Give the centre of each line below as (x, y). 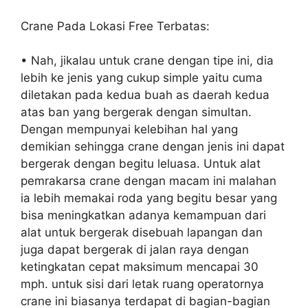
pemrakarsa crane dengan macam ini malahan (148, 181)
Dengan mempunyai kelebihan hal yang (129, 130)
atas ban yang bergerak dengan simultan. (136, 112)
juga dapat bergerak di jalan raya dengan (135, 250)
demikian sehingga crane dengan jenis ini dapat (153, 147)
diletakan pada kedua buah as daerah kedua (145, 95)
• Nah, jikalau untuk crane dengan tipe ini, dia (147, 61)
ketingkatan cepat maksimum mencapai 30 (140, 267)
